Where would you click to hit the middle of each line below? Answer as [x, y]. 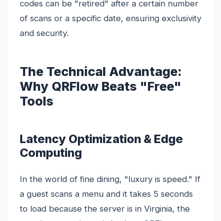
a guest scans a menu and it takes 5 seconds [106, 194]
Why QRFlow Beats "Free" [101, 86]
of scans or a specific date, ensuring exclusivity [110, 18]
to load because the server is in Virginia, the [105, 208]
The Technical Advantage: [101, 71]
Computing [51, 152]
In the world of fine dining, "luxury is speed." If [110, 179]
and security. [44, 33]
